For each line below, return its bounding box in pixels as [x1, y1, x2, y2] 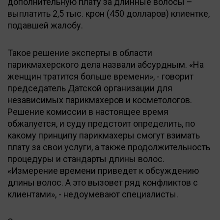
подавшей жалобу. [7, 20, 83, 30]
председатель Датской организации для [7, 82, 172, 93]
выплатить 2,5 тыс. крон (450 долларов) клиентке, [7, 8, 210, 19]
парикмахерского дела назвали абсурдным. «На [7, 59, 204, 70]
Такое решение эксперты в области [7, 47, 152, 58]
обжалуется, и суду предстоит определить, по [7, 118, 195, 129]
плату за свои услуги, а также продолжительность [7, 141, 210, 152]
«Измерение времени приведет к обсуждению [7, 165, 199, 176]
